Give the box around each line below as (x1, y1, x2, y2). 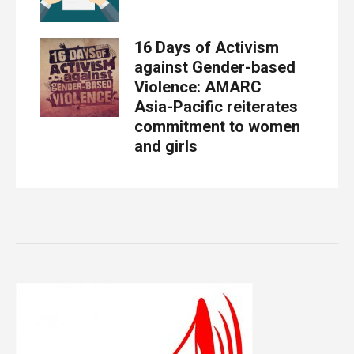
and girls (134, 136, 198, 156)
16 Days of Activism (134, 37, 279, 57)
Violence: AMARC (134, 77, 262, 96)
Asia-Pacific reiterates (134, 96, 298, 116)
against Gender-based (134, 57, 296, 77)
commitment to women (134, 116, 300, 136)
